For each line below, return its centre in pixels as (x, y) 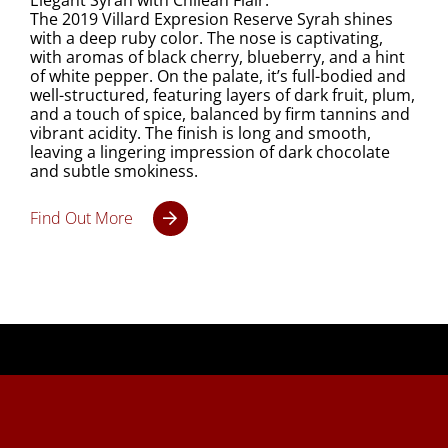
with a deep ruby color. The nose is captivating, (206, 38)
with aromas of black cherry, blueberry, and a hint (217, 57)
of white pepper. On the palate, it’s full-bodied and (217, 76)
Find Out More (81, 218)
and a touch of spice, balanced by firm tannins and (219, 114)
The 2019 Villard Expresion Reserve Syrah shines (211, 19)
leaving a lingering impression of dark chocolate (209, 152)
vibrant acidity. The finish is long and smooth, (200, 133)
